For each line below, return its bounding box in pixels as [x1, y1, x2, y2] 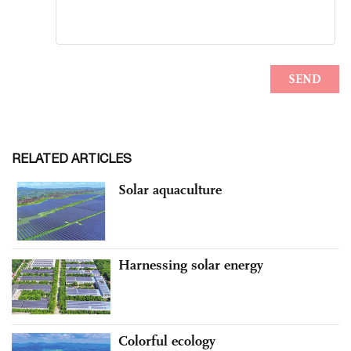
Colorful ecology [118, 331, 215, 349]
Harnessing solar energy [118, 256, 263, 274]
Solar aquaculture [118, 180, 222, 198]
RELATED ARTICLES [12, 150, 132, 165]
